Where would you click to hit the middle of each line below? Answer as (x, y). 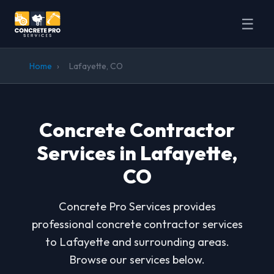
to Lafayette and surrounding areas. (137, 242)
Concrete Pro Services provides (137, 206)
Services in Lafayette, (137, 153)
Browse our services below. (137, 260)
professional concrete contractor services (137, 224)
